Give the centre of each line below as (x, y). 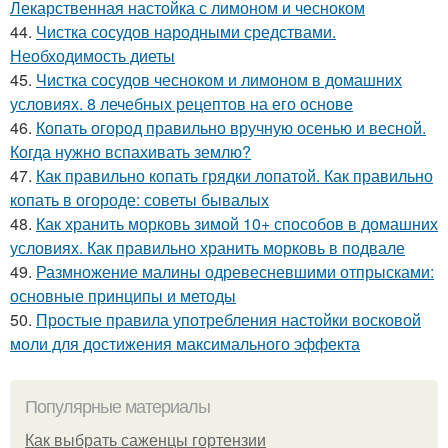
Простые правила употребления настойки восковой (228, 319)
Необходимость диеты (92, 55)
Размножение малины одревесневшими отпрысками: (235, 271)
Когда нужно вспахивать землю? (130, 151)
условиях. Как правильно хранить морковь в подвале (207, 247)
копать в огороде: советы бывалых (139, 199)
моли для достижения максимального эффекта (185, 343)
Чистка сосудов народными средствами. (186, 31)
